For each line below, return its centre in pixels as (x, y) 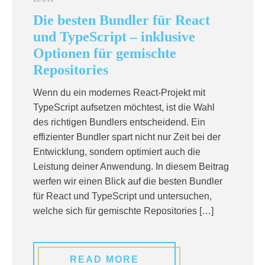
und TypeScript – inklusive (114, 37)
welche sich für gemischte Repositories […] (123, 211)
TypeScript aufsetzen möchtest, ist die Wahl (124, 107)
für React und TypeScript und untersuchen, (122, 196)
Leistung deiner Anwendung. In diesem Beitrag (131, 167)
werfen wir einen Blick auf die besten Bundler (128, 181)
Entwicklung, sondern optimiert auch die (117, 152)
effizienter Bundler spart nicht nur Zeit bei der (127, 137)
